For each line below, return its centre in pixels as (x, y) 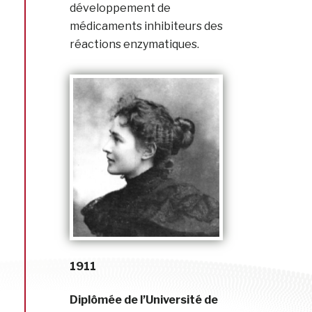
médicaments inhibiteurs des (146, 26)
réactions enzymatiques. (134, 45)
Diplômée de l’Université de (144, 299)
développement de (120, 8)
